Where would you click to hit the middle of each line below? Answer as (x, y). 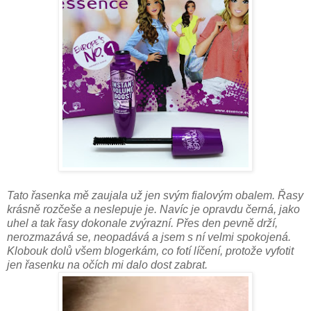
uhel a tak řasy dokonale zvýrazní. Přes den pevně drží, (142, 223)
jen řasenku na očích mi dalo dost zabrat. (109, 264)
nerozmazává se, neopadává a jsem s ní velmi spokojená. (149, 237)
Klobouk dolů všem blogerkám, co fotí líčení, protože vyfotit (150, 251)
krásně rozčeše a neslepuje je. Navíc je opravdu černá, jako (153, 209)
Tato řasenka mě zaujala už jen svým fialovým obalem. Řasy (155, 195)
